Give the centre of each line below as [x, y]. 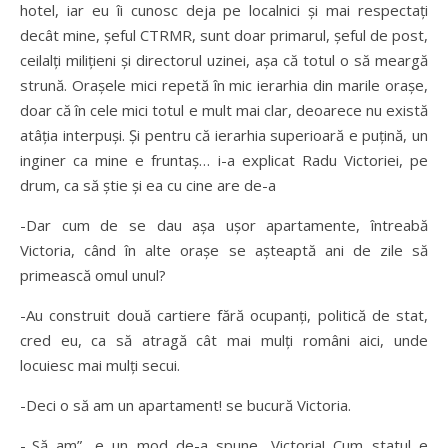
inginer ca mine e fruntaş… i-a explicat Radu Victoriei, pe [224, 160]
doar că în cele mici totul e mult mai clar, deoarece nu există [224, 110]
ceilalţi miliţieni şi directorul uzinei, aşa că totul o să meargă [224, 60]
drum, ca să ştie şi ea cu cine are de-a [148, 185]
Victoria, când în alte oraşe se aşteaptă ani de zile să [224, 250]
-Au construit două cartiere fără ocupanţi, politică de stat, [224, 315]
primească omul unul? [93, 275]
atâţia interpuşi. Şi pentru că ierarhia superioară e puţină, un [224, 135]
